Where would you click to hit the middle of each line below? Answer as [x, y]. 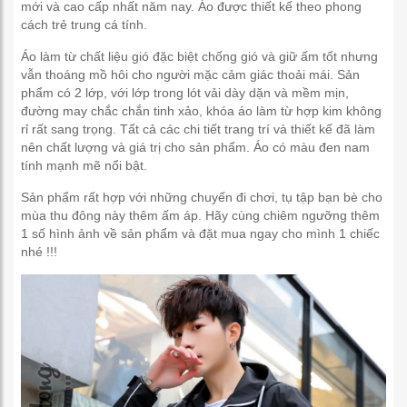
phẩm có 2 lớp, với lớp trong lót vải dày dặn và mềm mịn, [185, 93]
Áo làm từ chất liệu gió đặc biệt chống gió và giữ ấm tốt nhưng [199, 56]
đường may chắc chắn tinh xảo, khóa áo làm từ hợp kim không [201, 111]
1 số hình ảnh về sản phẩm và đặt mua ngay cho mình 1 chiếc [200, 233]
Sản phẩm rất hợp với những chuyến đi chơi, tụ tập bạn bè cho [202, 197]
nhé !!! [39, 252]
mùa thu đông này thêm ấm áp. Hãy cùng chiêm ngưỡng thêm [200, 215]
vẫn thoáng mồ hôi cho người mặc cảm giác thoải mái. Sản [190, 74]
